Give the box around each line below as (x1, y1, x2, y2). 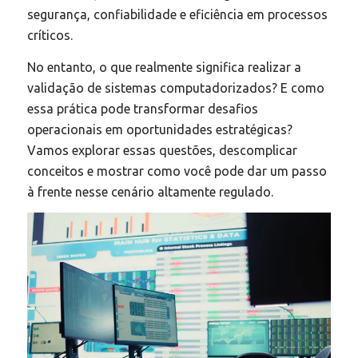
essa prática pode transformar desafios (26, 101, 258, 116)
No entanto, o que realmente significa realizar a (26, 59, 301, 74)
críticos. (26, 28, 73, 43)
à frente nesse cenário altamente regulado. (26, 184, 273, 199)
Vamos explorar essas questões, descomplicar (26, 142, 297, 157)
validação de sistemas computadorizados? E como (26, 80, 324, 95)
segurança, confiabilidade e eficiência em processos (26, 7, 328, 22)
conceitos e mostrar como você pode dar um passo (26, 163, 327, 178)
